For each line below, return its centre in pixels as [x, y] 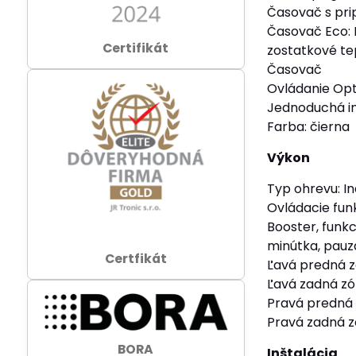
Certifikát [136, 48]
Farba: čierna [309, 127]
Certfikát [135, 259]
